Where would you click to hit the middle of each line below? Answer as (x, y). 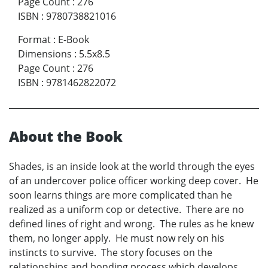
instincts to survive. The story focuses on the (111, 252)
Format (34, 39)
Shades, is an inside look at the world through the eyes (132, 166)
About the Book (66, 136)
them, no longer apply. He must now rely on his (117, 238)
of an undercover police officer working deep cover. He (134, 180)
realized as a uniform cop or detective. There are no (127, 209)
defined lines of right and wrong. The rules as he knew (131, 223)
